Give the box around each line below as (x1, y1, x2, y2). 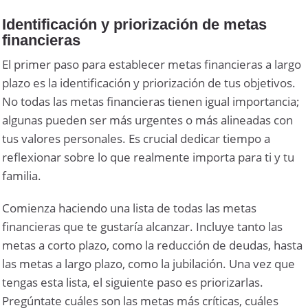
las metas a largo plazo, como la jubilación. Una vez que (2, 256, 296, 272)
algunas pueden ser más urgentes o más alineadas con (2, 112, 294, 129)
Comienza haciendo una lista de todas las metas (2, 200, 257, 217)
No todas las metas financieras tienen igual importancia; (2, 93, 300, 110)
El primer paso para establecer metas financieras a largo (2, 56, 302, 73)
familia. (2, 168, 42, 184)
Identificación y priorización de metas (2, 16, 267, 34)
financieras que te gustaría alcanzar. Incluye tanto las (2, 219, 283, 235)
